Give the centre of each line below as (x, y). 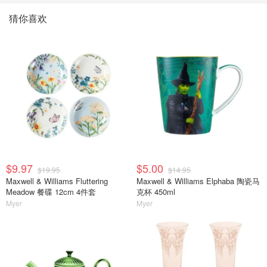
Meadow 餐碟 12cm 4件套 (51, 192)
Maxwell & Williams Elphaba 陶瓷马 (198, 181)
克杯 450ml (156, 192)
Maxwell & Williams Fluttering (57, 181)
